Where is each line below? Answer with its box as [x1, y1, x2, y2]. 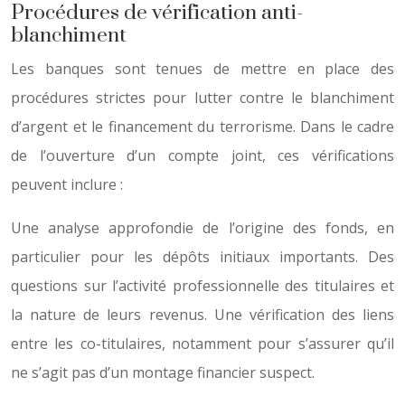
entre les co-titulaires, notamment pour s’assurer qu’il [11, 334, 394, 353]
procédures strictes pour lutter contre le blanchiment [11, 88, 394, 108]
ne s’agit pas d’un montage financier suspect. [11, 363, 315, 382]
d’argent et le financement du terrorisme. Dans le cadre [11, 117, 394, 137]
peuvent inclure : [11, 174, 123, 194]
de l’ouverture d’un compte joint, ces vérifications [11, 146, 394, 165]
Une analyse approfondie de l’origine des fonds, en [11, 218, 394, 238]
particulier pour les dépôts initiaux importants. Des [11, 247, 394, 267]
